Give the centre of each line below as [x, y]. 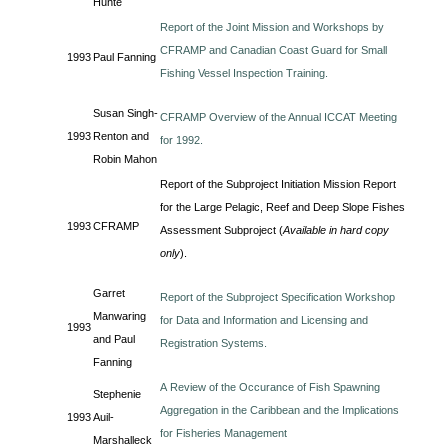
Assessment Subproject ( [222, 230]
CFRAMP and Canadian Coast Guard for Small [274, 50]
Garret [109, 293]
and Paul [114, 339]
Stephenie [117, 394]
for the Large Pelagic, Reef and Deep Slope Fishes [283, 207]
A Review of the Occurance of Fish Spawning [270, 387]
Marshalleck [123, 440]
